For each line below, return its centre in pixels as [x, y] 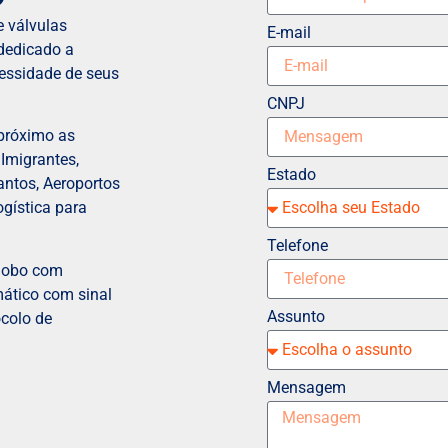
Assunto [295, 317]
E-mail [288, 33]
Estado [291, 175]
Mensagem [306, 388]
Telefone [297, 246]
